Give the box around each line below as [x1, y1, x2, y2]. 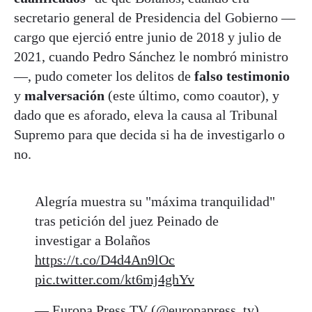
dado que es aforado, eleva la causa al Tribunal [14, 107, 278, 123]
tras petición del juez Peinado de [35, 212, 219, 228]
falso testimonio [194, 68, 290, 84]
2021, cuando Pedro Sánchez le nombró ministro [14, 48, 288, 64]
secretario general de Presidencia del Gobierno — [14, 9, 295, 25]
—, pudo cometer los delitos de [14, 68, 194, 84]
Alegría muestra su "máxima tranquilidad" [35, 193, 275, 209]
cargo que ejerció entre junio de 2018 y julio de [14, 29, 281, 45]
